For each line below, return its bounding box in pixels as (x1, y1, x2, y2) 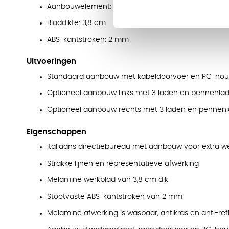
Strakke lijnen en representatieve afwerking (47, 159, 199, 167)
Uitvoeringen (27, 58, 76, 66)
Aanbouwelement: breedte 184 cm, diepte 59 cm (47, 3, 219, 10)
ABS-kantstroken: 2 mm (47, 36, 129, 43)
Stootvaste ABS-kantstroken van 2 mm (47, 193, 182, 200)
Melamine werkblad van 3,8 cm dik (47, 176, 168, 184)
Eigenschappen (27, 128, 86, 136)
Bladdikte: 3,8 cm (47, 19, 106, 27)
